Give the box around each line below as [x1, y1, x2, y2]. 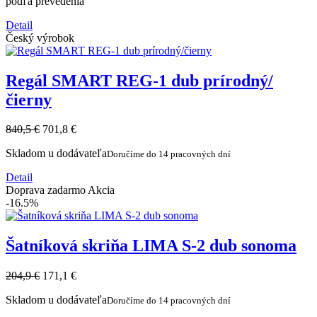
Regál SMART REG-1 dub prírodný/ [6, 71, 273, 90]
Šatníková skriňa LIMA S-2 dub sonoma [6, 236, 296, 255]
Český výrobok [6, 31, 74, 44]
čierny [6, 90, 52, 109]
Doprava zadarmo [6, 184, 86, 197]
